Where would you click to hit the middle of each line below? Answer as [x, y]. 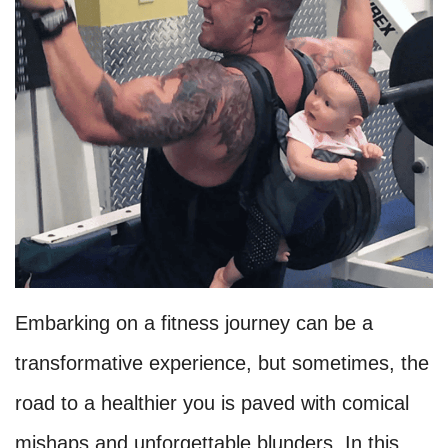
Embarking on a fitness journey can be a [194, 323]
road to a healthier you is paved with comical [212, 403]
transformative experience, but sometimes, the [222, 363]
